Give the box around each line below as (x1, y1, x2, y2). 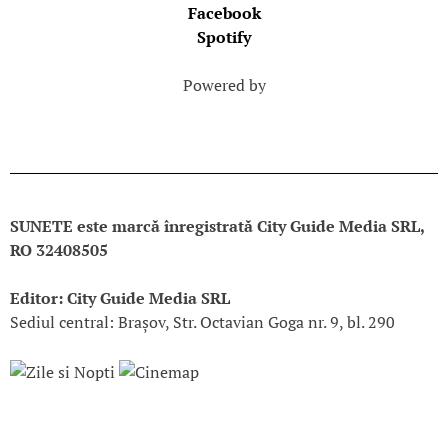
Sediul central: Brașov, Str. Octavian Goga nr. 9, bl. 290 (10, 311, 395, 334)
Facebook (187, 2, 261, 25)
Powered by (182, 74, 266, 97)
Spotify (197, 26, 251, 49)
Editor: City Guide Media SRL (10, 287, 230, 310)
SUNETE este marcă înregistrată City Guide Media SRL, (10, 215, 424, 238)
